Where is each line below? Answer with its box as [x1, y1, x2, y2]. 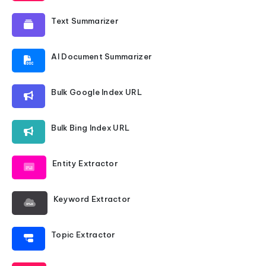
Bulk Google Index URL [51, 87, 142, 97]
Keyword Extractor [53, 194, 131, 204]
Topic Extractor [51, 230, 115, 239]
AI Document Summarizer [51, 52, 152, 61]
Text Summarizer [51, 16, 119, 26]
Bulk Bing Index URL [51, 123, 130, 132]
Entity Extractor [52, 159, 118, 168]
